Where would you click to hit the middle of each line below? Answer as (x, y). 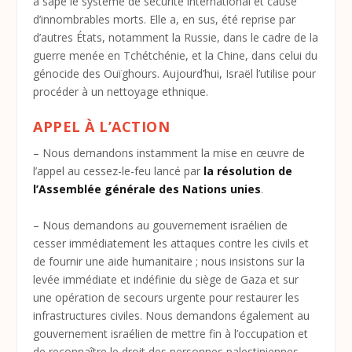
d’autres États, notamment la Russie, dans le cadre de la (176, 37)
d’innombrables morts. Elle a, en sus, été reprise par (165, 19)
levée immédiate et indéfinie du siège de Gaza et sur (166, 279)
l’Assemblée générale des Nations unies (147, 189)
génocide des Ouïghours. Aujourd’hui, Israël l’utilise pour (175, 73)
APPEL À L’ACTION (102, 127)
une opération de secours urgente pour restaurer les (167, 297)
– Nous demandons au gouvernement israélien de (161, 225)
